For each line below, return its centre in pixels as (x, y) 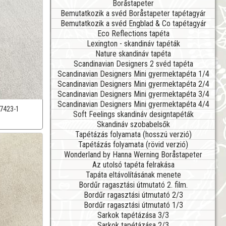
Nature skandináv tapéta (133, 53)
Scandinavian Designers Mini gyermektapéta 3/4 (133, 94)
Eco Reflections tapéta (133, 33)
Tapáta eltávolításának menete (133, 175)
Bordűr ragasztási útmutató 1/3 (133, 205)
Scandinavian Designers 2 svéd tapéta (133, 64)
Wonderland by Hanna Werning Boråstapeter (133, 154)
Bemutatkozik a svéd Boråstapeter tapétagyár (133, 13)
